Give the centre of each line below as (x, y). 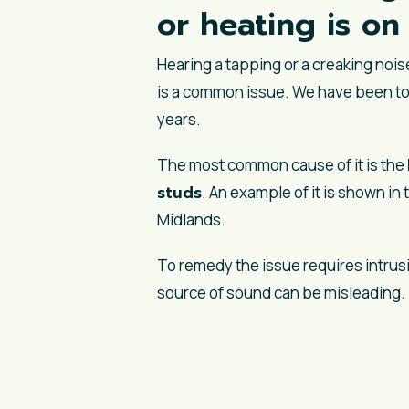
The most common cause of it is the (282, 164)
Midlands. (191, 219)
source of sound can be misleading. (281, 292)
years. (179, 119)
